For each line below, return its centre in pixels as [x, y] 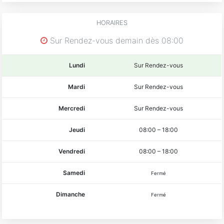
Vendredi [72, 151]
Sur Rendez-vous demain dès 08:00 [115, 40]
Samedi [74, 172]
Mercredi [72, 108]
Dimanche [71, 194]
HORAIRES [112, 22]
